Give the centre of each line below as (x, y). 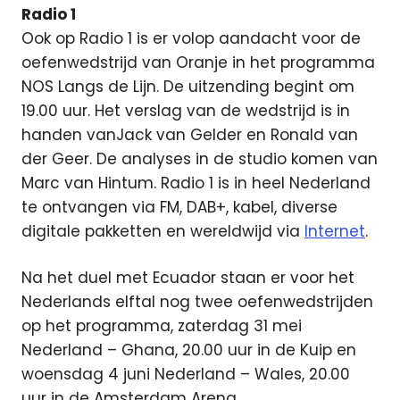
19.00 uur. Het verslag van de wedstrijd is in (186, 110)
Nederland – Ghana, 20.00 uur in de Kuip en (189, 350)
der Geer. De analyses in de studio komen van (200, 158)
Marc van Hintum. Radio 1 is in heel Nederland (196, 183)
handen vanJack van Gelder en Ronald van (190, 134)
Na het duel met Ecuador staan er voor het (188, 278)
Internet (335, 231)
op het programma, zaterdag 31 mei (162, 326)
